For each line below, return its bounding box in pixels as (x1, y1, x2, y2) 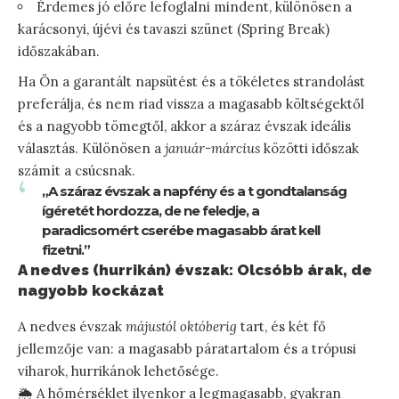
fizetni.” (42, 241, 90, 259)
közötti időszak (260, 140, 359, 158)
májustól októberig (126, 318, 237, 336)
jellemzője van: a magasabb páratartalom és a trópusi (18, 340, 356, 358)
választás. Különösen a (18, 140, 165, 158)
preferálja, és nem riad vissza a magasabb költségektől (18, 95, 364, 113)
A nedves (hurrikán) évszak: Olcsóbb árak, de (18, 261, 372, 280)
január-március (165, 140, 260, 158)
